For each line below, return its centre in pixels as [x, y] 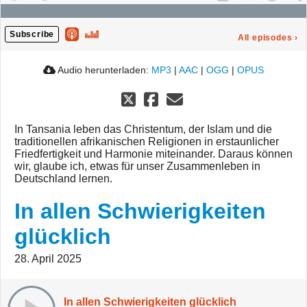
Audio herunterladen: [103, 70]
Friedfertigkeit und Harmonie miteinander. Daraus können [153, 154]
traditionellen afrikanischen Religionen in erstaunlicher [147, 142]
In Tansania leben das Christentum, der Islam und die [143, 130]
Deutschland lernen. [63, 179]
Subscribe [32, 35]
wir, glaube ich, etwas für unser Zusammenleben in [137, 167]
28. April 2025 [48, 259]
